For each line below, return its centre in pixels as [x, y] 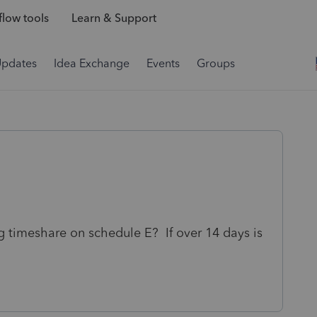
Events [163, 63]
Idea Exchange [92, 63]
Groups [216, 63]
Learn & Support [114, 18]
